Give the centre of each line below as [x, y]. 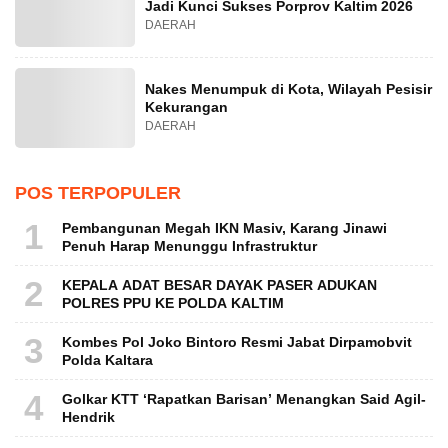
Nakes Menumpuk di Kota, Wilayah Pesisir [288, 89]
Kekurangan [186, 107]
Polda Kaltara [107, 360]
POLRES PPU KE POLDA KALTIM [173, 303]
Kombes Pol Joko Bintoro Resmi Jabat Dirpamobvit [237, 342]
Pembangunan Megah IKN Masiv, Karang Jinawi [224, 228]
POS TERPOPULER [98, 193]
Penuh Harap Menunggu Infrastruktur [189, 246]
